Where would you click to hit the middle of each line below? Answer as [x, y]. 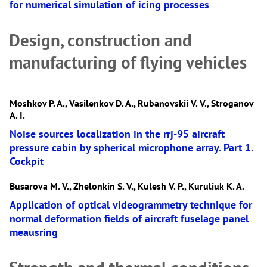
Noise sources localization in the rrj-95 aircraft [117, 134]
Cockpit [27, 161]
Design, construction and [100, 40]
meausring [34, 232]
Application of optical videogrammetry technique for [131, 205]
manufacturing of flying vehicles [128, 62]
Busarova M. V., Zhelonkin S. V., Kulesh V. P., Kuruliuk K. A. [127, 186]
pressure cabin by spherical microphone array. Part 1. [131, 148]
